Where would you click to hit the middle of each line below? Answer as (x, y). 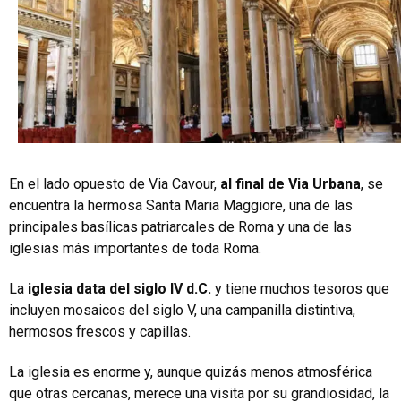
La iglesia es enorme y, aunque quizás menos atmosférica (191, 371)
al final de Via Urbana (290, 183)
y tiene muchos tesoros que (300, 288)
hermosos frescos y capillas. (100, 331)
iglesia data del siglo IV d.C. (118, 288)
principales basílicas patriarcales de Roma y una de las (180, 226)
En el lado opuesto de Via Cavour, (115, 183)
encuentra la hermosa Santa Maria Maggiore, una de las (181, 205)
